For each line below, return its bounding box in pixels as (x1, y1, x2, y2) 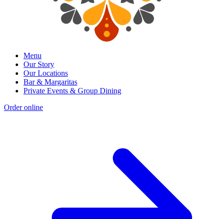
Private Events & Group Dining (23, 86, 121, 95)
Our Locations (23, 68, 68, 77)
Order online (4, 103, 43, 111)
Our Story (23, 60, 54, 68)
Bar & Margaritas (23, 77, 77, 86)
